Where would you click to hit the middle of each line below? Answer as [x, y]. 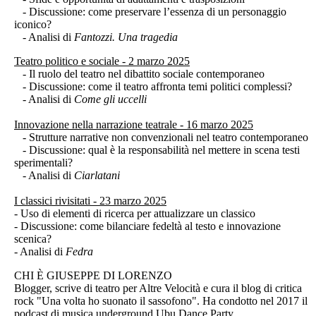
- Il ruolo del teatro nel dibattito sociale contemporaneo [139, 73]
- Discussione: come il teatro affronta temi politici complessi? [153, 86]
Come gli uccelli [110, 99]
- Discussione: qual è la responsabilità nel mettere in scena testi [157, 150]
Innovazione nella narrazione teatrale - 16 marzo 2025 [134, 124]
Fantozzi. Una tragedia [126, 37]
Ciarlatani [97, 175]
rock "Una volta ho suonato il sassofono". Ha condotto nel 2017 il [161, 300]
